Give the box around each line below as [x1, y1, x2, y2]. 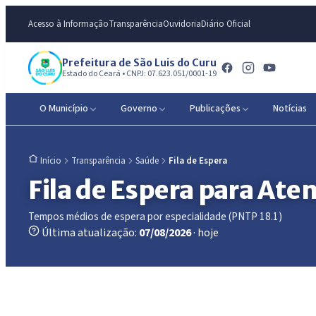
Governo [121, 102, 157, 116]
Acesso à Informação [28, 17, 109, 30]
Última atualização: [42, 224, 137, 241]
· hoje [193, 224, 219, 241]
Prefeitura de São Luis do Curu [62, 56, 217, 69]
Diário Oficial [201, 17, 250, 30]
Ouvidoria [163, 17, 201, 30]
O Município [39, 102, 88, 116]
